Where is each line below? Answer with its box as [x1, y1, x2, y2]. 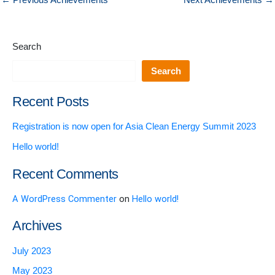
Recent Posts [12, 94, 88, 110]
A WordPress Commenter [12, 193, 117, 205]
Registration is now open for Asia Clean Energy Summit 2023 [12, 122, 256, 132]
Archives [12, 218, 61, 234]
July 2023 [12, 246, 51, 256]
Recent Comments [12, 166, 118, 182]
